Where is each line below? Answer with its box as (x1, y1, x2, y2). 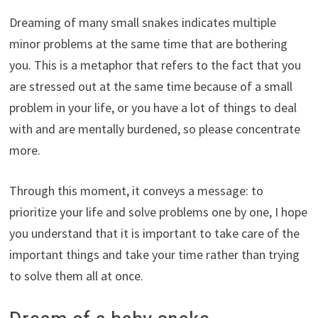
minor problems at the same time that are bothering (9, 35, 287, 52)
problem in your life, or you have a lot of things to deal (9, 99, 297, 116)
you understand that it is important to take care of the (9, 224, 300, 241)
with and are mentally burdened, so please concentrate (9, 120, 300, 137)
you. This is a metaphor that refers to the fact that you (9, 56, 301, 73)
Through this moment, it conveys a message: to (9, 182, 263, 199)
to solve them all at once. (9, 267, 143, 284)
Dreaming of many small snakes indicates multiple (9, 13, 276, 31)
